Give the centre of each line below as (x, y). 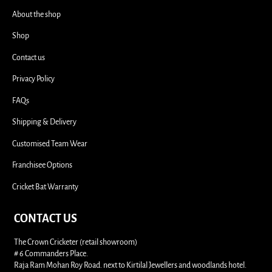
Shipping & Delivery (44, 122)
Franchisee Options (42, 165)
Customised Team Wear (50, 144)
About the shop (36, 14)
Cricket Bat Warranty (45, 187)
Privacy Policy (33, 79)
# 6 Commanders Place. (51, 253)
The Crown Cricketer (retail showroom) (76, 242)
